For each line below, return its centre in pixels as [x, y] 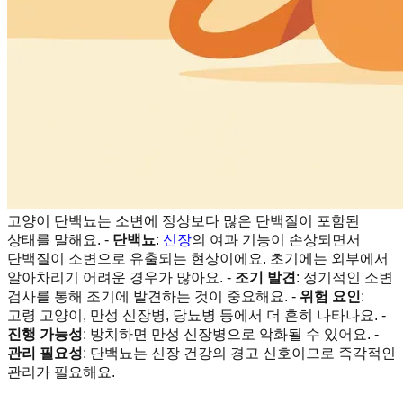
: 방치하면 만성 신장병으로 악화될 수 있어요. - [231, 334]
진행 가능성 [45, 334]
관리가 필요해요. [61, 372]
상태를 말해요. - [60, 239]
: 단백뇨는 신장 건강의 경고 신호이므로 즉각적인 [239, 353]
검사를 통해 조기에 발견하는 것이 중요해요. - [153, 296]
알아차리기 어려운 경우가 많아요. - [121, 277]
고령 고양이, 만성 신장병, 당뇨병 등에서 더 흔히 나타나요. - [197, 315]
